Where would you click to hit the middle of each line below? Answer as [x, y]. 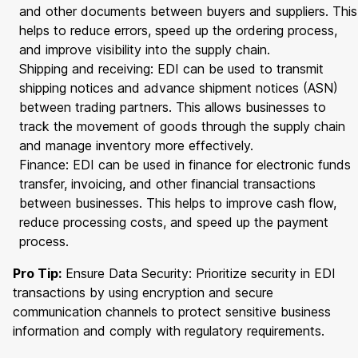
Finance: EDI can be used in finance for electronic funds [185, 164]
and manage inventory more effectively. [136, 145]
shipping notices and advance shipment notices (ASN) [179, 88]
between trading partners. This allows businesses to [173, 107]
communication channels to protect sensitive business [172, 311]
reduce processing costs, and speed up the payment [174, 222]
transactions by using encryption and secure [143, 292]
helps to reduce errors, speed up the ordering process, [178, 30]
